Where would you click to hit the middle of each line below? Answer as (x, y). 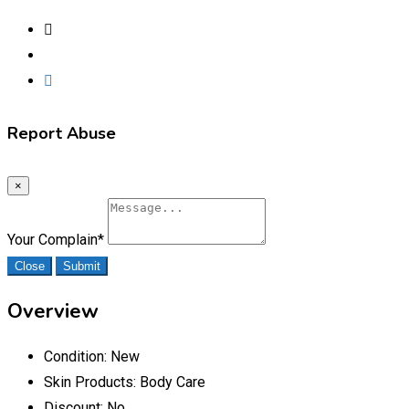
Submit (82, 266)
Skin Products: (92, 382)
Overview (53, 311)
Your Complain (52, 239)
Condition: (77, 356)
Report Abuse (62, 133)
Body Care (173, 382)
